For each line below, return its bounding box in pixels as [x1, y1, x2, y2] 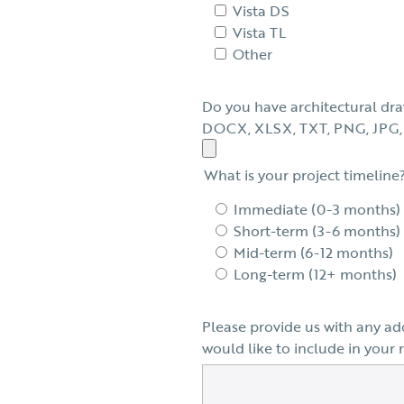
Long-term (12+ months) [234, 262, 397, 285]
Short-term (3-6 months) [234, 219, 399, 242]
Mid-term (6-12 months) [234, 241, 392, 263]
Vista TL [233, 21, 286, 43]
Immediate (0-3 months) [234, 197, 399, 220]
